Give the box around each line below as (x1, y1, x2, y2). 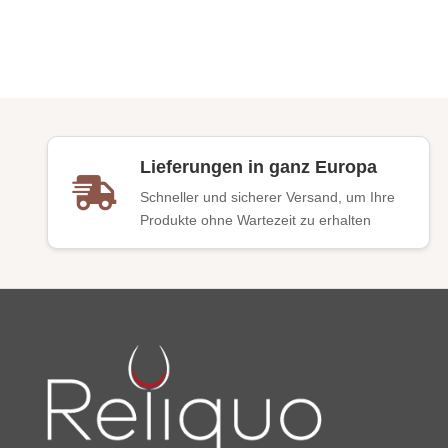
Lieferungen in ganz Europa (140, 157, 377, 178)
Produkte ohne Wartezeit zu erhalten (140, 212, 371, 229)
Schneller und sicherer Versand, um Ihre (140, 189, 395, 206)
